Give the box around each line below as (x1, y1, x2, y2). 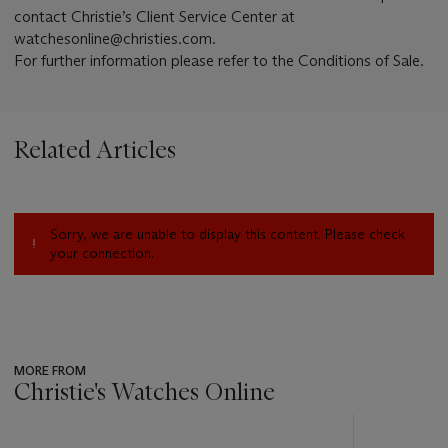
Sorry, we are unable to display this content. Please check (50, 225, 405, 244)
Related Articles (14, 135, 176, 165)
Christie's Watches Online (14, 377, 275, 407)
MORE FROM (14, 363, 86, 379)
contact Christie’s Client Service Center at (14, 7, 295, 27)
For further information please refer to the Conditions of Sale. (14, 51, 424, 71)
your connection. (50, 244, 154, 263)
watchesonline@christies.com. (14, 29, 216, 49)
